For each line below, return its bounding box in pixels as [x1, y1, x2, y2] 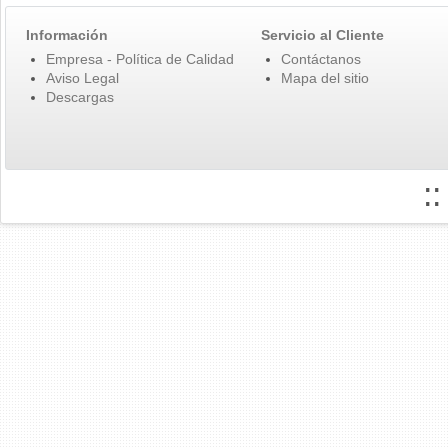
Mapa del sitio [280, 70, 369, 86]
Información [26, 27, 108, 43]
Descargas [46, 89, 114, 105]
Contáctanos [280, 51, 361, 67]
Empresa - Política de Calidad [46, 51, 234, 67]
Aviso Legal [46, 70, 119, 86]
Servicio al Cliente [260, 27, 384, 43]
